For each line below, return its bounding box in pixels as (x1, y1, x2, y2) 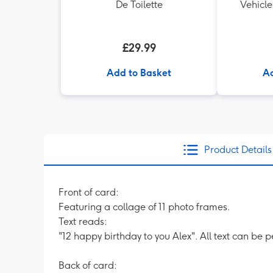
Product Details (204, 144, 272, 155)
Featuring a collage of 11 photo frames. (58, 201, 230, 213)
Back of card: (58, 260, 117, 271)
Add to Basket (107, 67, 171, 79)
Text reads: (58, 216, 107, 227)
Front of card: (58, 186, 119, 198)
